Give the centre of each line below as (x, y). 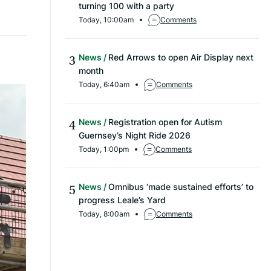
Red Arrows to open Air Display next (181, 57)
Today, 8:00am (104, 214)
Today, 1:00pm (104, 149)
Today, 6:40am (104, 85)
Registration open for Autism (165, 122)
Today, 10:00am (106, 20)
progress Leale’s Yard (122, 200)
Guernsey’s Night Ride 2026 (135, 135)
